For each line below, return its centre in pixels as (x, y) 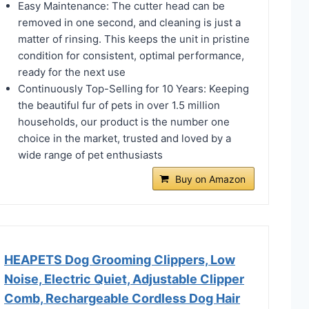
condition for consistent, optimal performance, (131, 55)
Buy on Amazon (210, 179)
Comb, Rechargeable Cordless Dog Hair (122, 298)
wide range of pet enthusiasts (90, 154)
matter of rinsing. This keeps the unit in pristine (134, 39)
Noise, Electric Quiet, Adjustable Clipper (124, 279)
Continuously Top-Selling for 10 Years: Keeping (133, 88)
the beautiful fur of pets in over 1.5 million (119, 105)
